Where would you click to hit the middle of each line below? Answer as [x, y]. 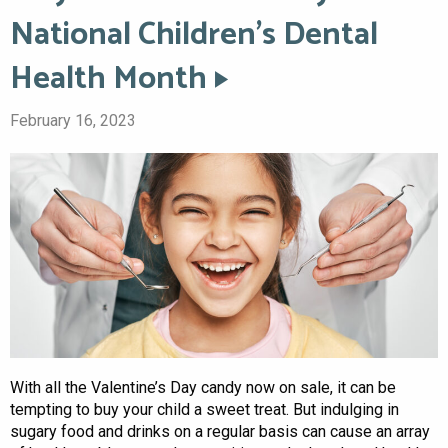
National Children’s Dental [194, 35]
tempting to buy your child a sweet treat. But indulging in [204, 409]
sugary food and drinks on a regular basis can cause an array [220, 431]
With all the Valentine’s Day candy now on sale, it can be [203, 387]
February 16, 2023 [73, 121]
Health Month [108, 79]
